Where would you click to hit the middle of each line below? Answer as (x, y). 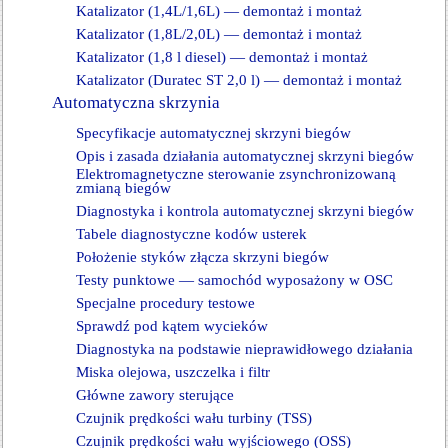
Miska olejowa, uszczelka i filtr (173, 372)
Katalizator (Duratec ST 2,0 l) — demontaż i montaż (239, 80)
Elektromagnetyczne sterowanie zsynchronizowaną (236, 174)
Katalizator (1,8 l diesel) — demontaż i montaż (222, 57)
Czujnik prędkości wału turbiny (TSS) (194, 418)
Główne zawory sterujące (155, 395)
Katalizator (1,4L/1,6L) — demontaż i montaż (219, 11)
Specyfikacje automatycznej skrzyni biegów (213, 133)
